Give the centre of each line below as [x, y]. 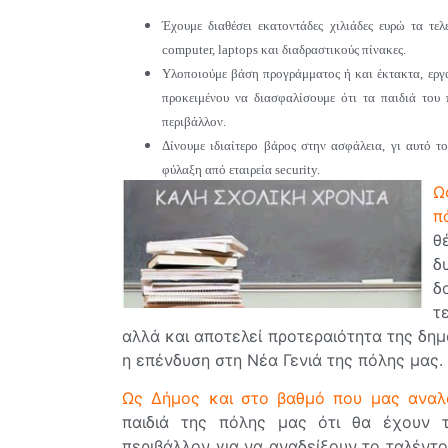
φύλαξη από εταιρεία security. [241, 169]
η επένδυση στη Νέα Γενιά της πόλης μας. [282, 359]
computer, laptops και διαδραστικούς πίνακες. [284, 49]
